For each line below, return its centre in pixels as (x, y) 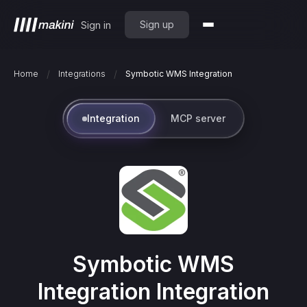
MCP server (198, 118)
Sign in (96, 25)
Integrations (82, 74)
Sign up (157, 24)
